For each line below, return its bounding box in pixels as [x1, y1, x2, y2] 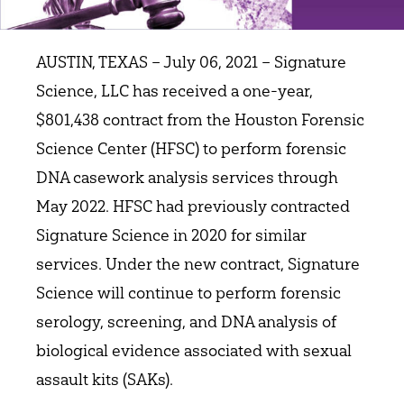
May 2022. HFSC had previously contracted [36, 195, 350, 216]
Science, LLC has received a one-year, [36, 79, 313, 101]
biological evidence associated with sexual [36, 339, 352, 361]
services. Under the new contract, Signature [36, 252, 360, 274]
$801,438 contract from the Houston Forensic [36, 108, 364, 130]
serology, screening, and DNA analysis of [36, 310, 336, 332]
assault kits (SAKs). [36, 368, 173, 390]
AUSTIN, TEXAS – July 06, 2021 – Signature [36, 50, 346, 72]
